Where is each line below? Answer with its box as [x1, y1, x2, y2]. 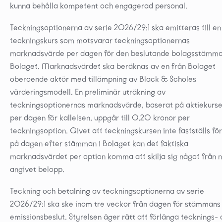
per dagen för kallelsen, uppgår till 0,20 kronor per [10, 112, 190, 122]
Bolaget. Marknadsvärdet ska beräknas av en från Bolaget [10, 61, 216, 71]
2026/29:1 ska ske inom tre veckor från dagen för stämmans [10, 199, 221, 209]
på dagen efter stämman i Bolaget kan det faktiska [10, 138, 188, 148]
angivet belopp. [10, 164, 64, 174]
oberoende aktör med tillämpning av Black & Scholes [10, 74, 196, 84]
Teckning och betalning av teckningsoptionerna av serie [10, 186, 204, 196]
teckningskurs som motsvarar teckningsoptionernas [10, 35, 190, 45]
